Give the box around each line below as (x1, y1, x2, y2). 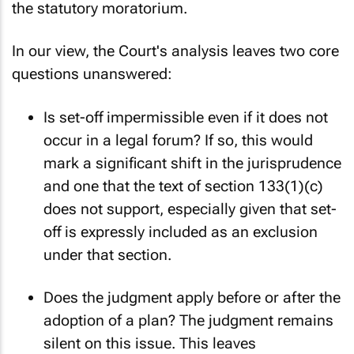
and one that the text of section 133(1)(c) (43, 176, 323, 195)
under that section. (43, 245, 171, 264)
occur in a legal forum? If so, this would (43, 130, 313, 149)
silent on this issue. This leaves (43, 334, 256, 352)
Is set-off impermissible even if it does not (43, 107, 328, 126)
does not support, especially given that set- (43, 199, 337, 218)
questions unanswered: (12, 65, 172, 83)
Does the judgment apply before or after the (43, 288, 341, 307)
